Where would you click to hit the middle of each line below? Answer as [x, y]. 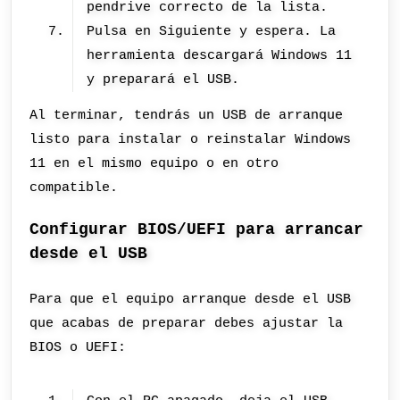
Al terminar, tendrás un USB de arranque [187, 115]
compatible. [74, 187]
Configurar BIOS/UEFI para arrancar [197, 230]
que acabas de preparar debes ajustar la [187, 324]
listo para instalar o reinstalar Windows [191, 139]
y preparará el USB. [163, 79]
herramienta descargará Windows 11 [220, 55]
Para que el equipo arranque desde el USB [191, 300]
